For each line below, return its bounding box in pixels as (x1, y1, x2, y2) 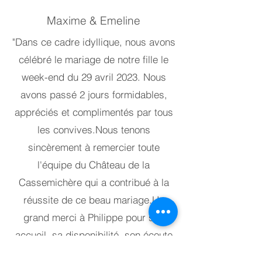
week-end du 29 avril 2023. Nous (21, 71, 166, 83)
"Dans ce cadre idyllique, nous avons (12, 36, 175, 48)
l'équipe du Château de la (37, 158, 150, 171)
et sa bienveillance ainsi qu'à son (20, 246, 167, 258)
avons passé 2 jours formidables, (20, 88, 167, 101)
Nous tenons (95, 123, 150, 136)
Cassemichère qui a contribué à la (18, 176, 169, 188)
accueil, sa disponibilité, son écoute (15, 229, 173, 241)
